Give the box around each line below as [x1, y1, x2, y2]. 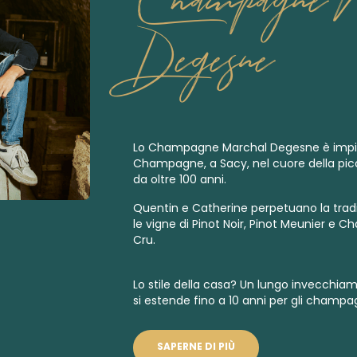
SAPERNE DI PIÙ [157, 339, 235, 353]
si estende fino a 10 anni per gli [133, 292, 306, 308]
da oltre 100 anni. [133, 171, 226, 187]
